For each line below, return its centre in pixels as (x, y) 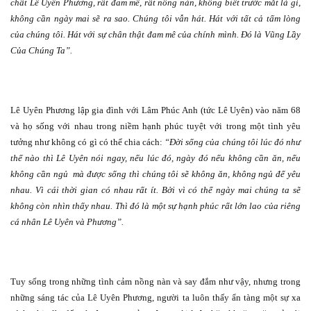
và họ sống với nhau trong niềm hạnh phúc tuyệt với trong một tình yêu (155, 126)
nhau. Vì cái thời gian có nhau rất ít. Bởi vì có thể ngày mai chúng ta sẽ (155, 190)
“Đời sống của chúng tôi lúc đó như (232, 142)
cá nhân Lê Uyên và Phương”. (67, 222)
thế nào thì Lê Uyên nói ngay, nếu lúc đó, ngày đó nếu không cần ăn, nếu (155, 158)
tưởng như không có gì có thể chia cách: (86, 142)
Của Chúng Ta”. (41, 51)
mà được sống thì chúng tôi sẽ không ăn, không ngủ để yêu (187, 174)
